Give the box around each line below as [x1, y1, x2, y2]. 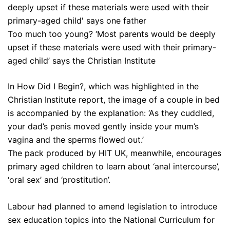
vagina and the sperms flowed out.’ [8, 135, 144, 145]
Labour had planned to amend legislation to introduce [8, 201, 217, 212]
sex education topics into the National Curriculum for [8, 215, 215, 225]
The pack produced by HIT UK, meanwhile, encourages [8, 148, 221, 159]
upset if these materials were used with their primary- [8, 42, 216, 53]
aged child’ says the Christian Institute [8, 55, 156, 66]
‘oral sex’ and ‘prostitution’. [8, 175, 110, 185]
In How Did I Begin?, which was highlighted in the [8, 81, 199, 92]
